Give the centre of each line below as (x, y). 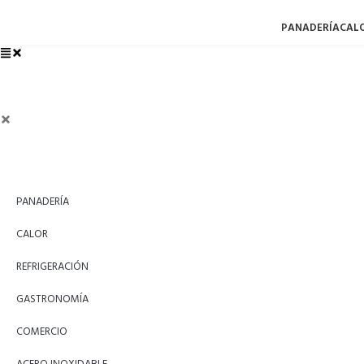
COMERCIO (42, 331)
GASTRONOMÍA (52, 299)
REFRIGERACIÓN (52, 266)
